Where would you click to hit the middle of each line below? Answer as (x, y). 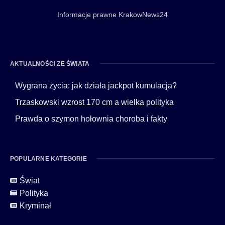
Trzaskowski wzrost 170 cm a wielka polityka (94, 102)
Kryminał (35, 205)
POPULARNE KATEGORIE (48, 158)
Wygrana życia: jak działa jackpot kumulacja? (96, 85)
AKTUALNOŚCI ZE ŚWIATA (50, 64)
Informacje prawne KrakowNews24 (113, 14)
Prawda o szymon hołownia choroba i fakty (91, 119)
